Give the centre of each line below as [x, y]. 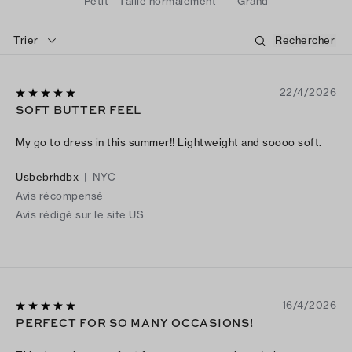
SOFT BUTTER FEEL [79, 110]
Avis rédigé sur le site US [80, 215]
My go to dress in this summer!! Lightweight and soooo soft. [169, 143]
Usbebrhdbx [47, 177]
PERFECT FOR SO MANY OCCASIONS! [135, 323]
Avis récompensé [60, 196]
